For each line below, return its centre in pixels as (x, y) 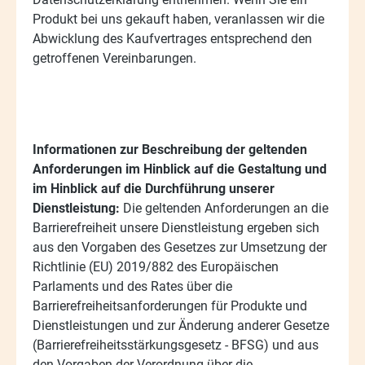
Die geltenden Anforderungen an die (224, 208)
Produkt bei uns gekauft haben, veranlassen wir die (178, 19)
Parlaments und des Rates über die (132, 286)
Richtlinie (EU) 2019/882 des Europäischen (156, 266)
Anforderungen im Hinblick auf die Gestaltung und (180, 169)
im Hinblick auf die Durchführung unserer (154, 188)
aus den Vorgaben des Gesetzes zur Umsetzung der (180, 247)
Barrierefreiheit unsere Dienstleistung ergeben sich (176, 227)
